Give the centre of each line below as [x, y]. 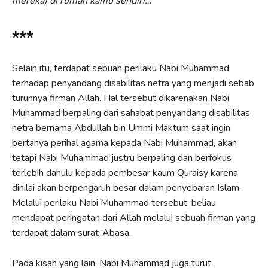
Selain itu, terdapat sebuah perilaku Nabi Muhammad [121, 68]
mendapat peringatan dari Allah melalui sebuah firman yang [134, 217]
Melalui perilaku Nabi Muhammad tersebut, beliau [114, 202]
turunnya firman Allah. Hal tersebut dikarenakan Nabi [121, 98]
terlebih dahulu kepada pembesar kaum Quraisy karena [125, 173]
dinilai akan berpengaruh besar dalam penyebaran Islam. [127, 188]
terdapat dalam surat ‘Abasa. [71, 232]
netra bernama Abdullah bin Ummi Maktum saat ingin [121, 128]
